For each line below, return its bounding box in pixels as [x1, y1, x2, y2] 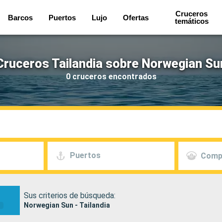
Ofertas [123, 13, 149, 22]
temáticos [174, 17, 209, 25]
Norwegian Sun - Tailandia [24, 201, 111, 209]
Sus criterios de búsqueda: [24, 190, 116, 200]
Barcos [8, 13, 33, 22]
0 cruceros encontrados [65, 71, 157, 81]
